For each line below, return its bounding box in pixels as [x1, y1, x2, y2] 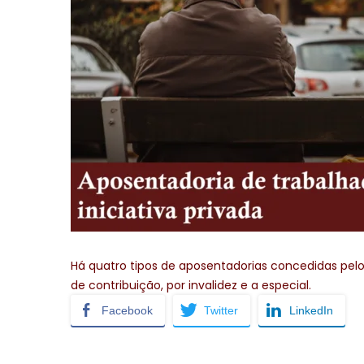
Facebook [102, 303, 153, 317]
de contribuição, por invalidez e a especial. [71, 276, 311, 293]
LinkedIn [289, 303, 333, 317]
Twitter [204, 303, 238, 317]
